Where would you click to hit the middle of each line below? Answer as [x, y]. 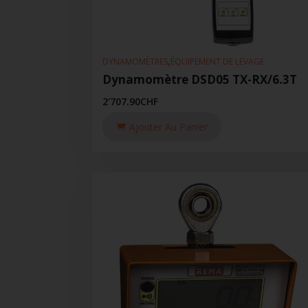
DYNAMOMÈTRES [135, 62]
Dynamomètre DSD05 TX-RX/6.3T [200, 79]
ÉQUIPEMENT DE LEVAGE [218, 62]
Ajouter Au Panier [169, 126]
